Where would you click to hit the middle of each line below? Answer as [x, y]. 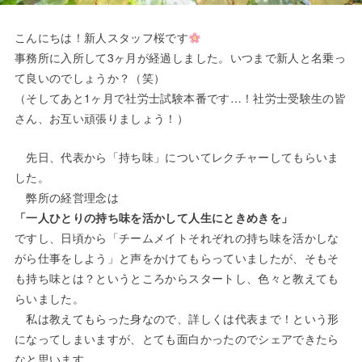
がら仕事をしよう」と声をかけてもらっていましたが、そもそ [177, 257]
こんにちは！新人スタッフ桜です [101, 38]
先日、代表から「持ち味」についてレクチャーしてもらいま [177, 156]
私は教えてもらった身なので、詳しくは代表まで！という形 [177, 318]
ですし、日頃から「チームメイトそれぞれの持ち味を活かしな [177, 237]
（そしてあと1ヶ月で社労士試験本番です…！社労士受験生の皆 [180, 98]
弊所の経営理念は [67, 197]
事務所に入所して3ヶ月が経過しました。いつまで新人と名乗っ [180, 58]
